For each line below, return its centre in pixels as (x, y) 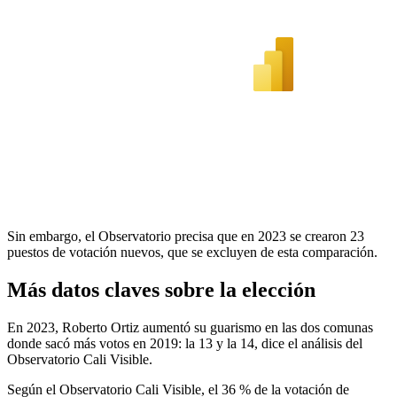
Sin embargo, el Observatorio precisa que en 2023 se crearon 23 (186, 236)
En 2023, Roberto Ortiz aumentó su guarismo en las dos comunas (190, 327)
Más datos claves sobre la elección (161, 289)
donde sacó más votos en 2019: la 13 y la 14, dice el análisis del (185, 343)
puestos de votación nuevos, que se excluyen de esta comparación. (192, 252)
